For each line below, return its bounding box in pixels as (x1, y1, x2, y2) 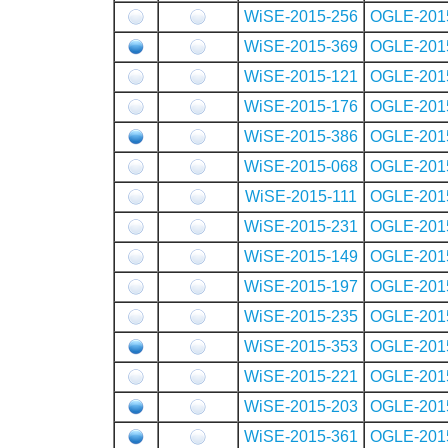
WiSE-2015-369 (243, 37, 358, 55)
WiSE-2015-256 (243, 7, 358, 25)
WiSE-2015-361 (243, 427, 358, 445)
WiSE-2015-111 (244, 187, 357, 205)
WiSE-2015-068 (243, 157, 358, 175)
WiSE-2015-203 (243, 397, 358, 415)
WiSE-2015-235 (243, 307, 358, 325)
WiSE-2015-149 (243, 247, 358, 265)
